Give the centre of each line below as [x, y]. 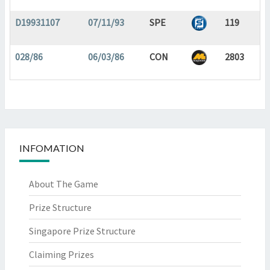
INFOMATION [52, 148]
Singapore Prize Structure [82, 231]
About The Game [64, 184]
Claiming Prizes [61, 254]
